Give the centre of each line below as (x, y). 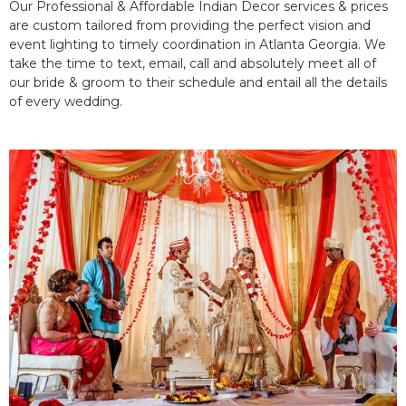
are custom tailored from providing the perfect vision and (190, 26)
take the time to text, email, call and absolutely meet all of (193, 64)
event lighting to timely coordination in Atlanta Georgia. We (198, 45)
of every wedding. (66, 102)
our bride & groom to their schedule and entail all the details (198, 83)
